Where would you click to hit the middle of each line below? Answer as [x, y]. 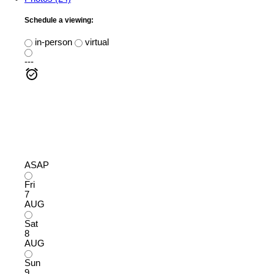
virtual [96, 42]
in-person [52, 42]
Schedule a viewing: [59, 20]
